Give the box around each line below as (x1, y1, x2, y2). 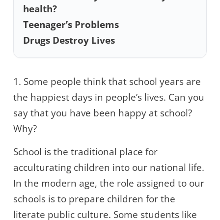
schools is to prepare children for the (13, 192, 175, 206)
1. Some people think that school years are (13, 75, 201, 88)
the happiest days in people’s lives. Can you (13, 91, 204, 104)
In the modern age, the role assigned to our (13, 177, 204, 190)
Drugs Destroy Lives (23, 34, 115, 47)
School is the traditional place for (13, 145, 158, 159)
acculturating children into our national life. (13, 161, 204, 174)
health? (23, 2, 57, 15)
